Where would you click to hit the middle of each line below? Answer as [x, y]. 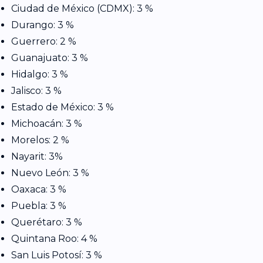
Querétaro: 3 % [46, 222]
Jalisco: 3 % [36, 90]
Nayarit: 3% [37, 156]
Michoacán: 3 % [46, 123]
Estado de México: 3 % [62, 107]
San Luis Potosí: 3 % [56, 255]
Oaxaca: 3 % [38, 189]
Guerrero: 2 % [43, 41]
